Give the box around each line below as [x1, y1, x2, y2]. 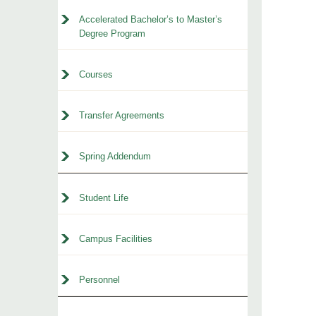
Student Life [79, 193, 128, 203]
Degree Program [79, 28, 145, 39]
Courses [79, 69, 113, 80]
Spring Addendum [79, 151, 151, 162]
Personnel [79, 274, 120, 285]
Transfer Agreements [79, 110, 164, 121]
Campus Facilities [79, 233, 152, 244]
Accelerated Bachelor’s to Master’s [79, 14, 222, 25]
